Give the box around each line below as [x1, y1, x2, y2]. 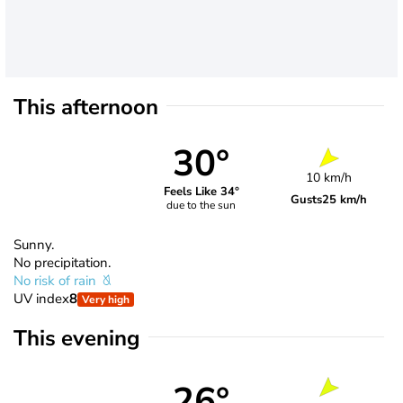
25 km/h [322, 191, 368, 208]
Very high [82, 291, 130, 307]
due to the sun [166, 198, 237, 213]
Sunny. [13, 235, 54, 254]
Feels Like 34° [163, 184, 239, 201]
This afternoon [13, 92, 158, 121]
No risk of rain [13, 271, 100, 290]
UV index [13, 289, 69, 308]
